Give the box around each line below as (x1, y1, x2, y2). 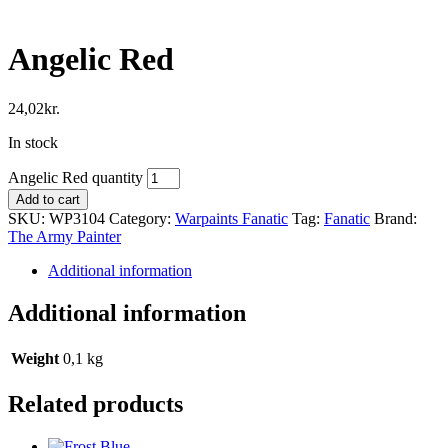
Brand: (374, 209, 417, 227)
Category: (109, 209, 175, 227)
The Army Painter (8, 227, 121, 245)
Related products (8, 390, 183, 417)
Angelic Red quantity (8, 168, 143, 186)
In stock (8, 133, 58, 151)
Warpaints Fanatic (175, 209, 288, 227)
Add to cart (16, 191, 80, 207)
